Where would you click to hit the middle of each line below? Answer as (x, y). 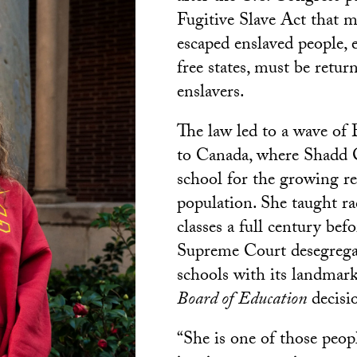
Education (273, 301)
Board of (205, 301)
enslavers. (211, 94)
